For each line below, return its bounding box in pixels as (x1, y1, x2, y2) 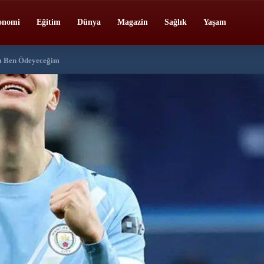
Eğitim (37, 18, 61, 27)
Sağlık (164, 18, 187, 27)
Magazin (117, 18, 148, 27)
